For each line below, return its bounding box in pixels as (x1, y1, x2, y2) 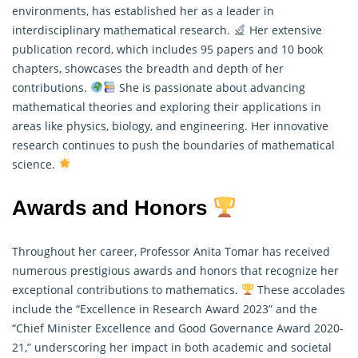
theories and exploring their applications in (86, 98, 321, 114)
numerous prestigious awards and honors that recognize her (12, 262, 339, 278)
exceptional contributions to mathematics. (12, 281, 241, 297)
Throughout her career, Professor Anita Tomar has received (12, 243, 330, 259)
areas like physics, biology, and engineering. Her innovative (12, 117, 328, 133)
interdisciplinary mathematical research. (12, 22, 233, 38)
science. (12, 156, 58, 172)
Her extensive (245, 22, 322, 38)
